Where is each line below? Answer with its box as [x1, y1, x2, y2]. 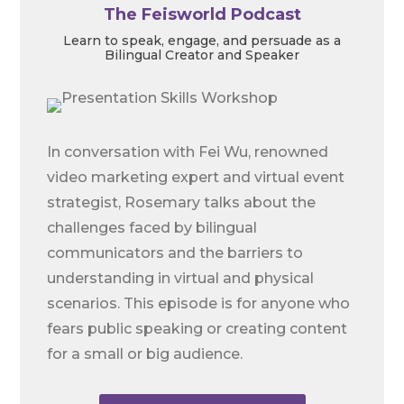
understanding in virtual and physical [47, 270, 315, 288]
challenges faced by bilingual [47, 219, 258, 237]
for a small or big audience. [47, 345, 243, 363]
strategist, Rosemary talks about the [47, 194, 317, 212]
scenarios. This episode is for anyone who [47, 295, 351, 313]
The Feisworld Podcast [103, 5, 301, 25]
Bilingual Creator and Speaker [105, 47, 299, 64]
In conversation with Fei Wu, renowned [47, 143, 329, 161]
